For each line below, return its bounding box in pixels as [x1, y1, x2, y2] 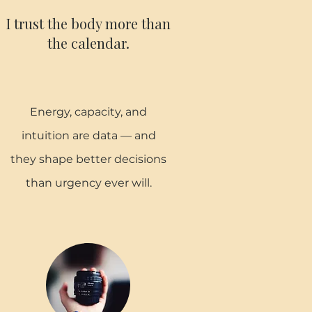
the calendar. [47, 33, 130, 52]
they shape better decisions [10, 153, 166, 166]
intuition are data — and [21, 129, 156, 142]
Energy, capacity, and [30, 105, 147, 118]
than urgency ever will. [25, 176, 152, 189]
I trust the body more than [6, 14, 171, 33]
